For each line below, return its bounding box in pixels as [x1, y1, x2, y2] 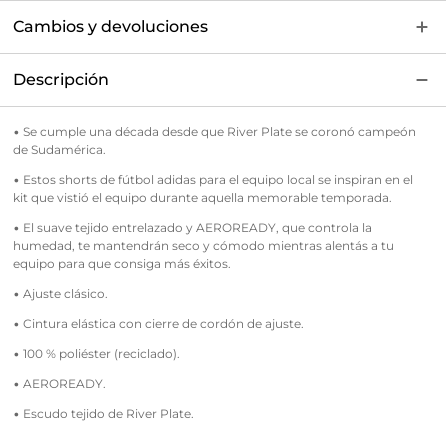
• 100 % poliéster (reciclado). [12, 346, 180, 361]
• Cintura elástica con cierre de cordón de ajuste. [12, 316, 304, 331]
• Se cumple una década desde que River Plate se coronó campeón [12, 124, 416, 139]
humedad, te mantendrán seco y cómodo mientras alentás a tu [12, 238, 394, 253]
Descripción [12, 70, 109, 89]
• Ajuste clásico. [12, 286, 108, 301]
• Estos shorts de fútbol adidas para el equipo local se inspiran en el [12, 172, 413, 187]
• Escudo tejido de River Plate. [12, 406, 194, 421]
